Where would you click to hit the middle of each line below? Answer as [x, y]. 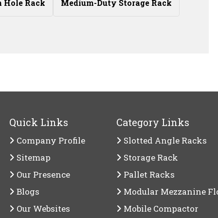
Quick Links [39, 122]
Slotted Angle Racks [164, 140]
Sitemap [33, 157]
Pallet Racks [148, 174]
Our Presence [42, 174]
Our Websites [42, 209]
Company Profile [50, 140]
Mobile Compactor [160, 209]
